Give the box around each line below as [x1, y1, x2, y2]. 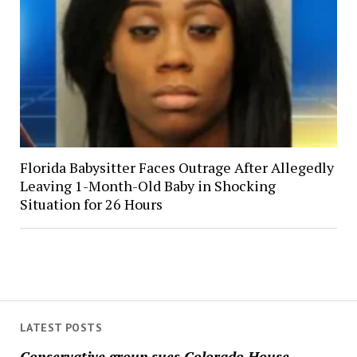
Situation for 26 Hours [19, 194, 163, 214]
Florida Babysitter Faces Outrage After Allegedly [19, 157, 334, 177]
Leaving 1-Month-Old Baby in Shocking [19, 175, 276, 195]
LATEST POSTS [19, 320, 102, 335]
